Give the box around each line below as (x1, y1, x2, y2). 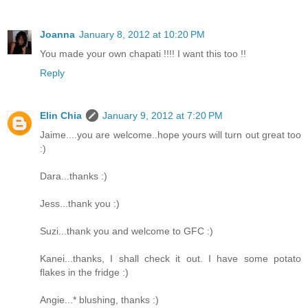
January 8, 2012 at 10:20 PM (79, 29, 205, 41)
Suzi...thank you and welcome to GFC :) (40, 225, 213, 237)
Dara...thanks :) (40, 170, 107, 182)
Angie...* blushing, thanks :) (40, 294, 159, 306)
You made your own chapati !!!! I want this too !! (40, 48, 246, 60)
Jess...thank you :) (40, 198, 120, 210)
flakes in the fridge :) (40, 267, 129, 278)
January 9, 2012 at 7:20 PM (102, 110, 223, 122)
